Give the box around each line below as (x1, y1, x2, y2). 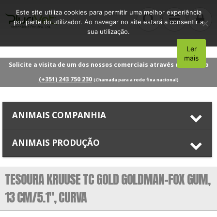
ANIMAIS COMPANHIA (12, 109, 106, 121)
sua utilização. (87, 28, 130, 35)
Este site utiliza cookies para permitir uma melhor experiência (15, 8, 201, 16)
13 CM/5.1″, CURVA (5, 187, 87, 207)
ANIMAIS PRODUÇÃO (12, 137, 100, 148)
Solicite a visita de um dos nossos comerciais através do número (8, 60, 209, 69)
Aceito (183, 49, 203, 58)
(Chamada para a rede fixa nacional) (93, 76, 179, 83)
